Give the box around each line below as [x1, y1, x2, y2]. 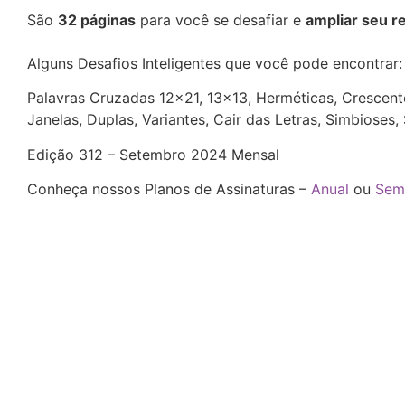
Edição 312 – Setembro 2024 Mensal [27, 145, 279, 164]
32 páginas [58, 10, 136, 29]
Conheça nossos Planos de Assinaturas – [27, 180, 306, 199]
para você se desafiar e [136, 10, 306, 29]
